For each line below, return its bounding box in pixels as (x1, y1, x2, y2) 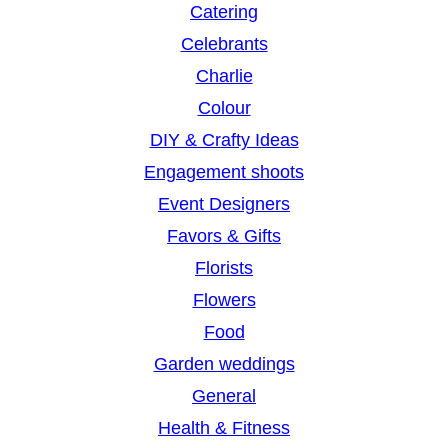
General (192, 386, 256, 407)
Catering (190, 2, 258, 23)
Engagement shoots (144, 162, 304, 183)
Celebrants (180, 34, 268, 55)
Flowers (192, 290, 256, 311)
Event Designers (158, 194, 290, 215)
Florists (195, 258, 253, 279)
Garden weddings (153, 354, 295, 375)
